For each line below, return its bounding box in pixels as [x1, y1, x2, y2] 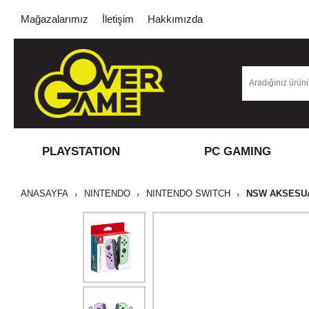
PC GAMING [203, 145, 271, 158]
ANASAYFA [21, 188, 68, 199]
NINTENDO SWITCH [146, 188, 230, 199]
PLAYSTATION [41, 145, 120, 158]
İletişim [102, 13, 134, 25]
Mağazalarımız [21, 13, 88, 25]
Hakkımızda [148, 13, 203, 25]
